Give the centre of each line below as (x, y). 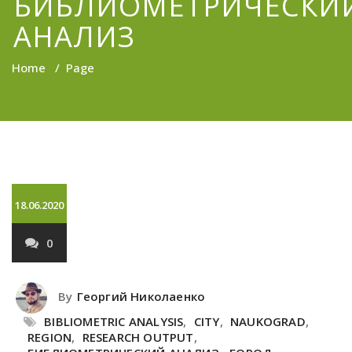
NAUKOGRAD (268, 321)
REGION (50, 337)
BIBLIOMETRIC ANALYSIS (114, 321)
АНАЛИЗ (75, 37)
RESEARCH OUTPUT (138, 337)
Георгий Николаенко (141, 297)
